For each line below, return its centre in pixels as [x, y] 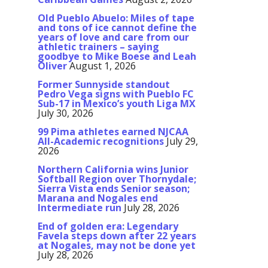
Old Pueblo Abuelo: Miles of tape [116, 18]
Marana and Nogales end [98, 198]
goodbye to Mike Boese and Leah [117, 57]
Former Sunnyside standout [104, 85]
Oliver [52, 66]
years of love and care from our [113, 37]
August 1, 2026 [103, 66]
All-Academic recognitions [101, 141]
